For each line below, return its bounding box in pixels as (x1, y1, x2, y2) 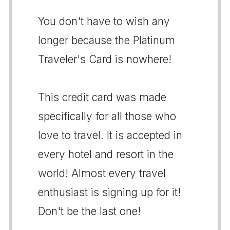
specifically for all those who (38, 110, 176, 123)
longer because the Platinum (38, 34, 175, 47)
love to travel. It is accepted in (38, 129, 182, 142)
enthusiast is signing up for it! (38, 186, 181, 199)
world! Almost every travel (38, 167, 166, 180)
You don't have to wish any (38, 15, 170, 28)
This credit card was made (38, 91, 166, 104)
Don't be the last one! (38, 205, 141, 218)
